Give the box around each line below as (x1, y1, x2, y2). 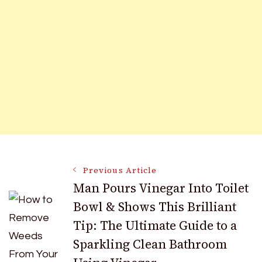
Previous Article (83, 165, 157, 177)
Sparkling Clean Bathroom (73, 236, 227, 253)
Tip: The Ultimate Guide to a (73, 217, 237, 235)
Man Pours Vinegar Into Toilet (73, 180, 249, 197)
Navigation (8, 199, 130, 231)
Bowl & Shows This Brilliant (73, 198, 236, 216)
